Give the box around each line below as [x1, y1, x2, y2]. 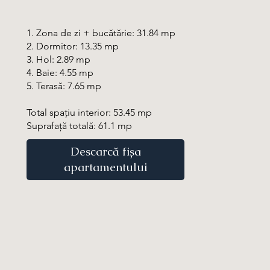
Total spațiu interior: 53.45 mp [27, 107, 152, 119]
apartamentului [64, 159, 148, 175]
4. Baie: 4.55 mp [27, 67, 94, 79]
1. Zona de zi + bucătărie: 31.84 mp [27, 27, 176, 39]
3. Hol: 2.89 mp [27, 54, 91, 66]
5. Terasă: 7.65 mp [27, 80, 102, 92]
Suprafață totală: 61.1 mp [27, 120, 133, 132]
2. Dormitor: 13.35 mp [27, 40, 119, 52]
